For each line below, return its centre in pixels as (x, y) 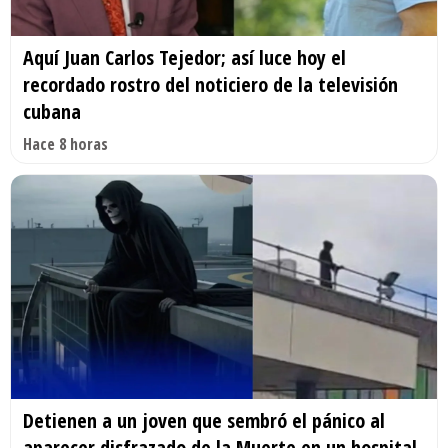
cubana (52, 112)
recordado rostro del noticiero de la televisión (210, 85)
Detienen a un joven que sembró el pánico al (204, 420)
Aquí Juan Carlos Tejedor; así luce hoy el (184, 58)
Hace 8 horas (65, 144)
